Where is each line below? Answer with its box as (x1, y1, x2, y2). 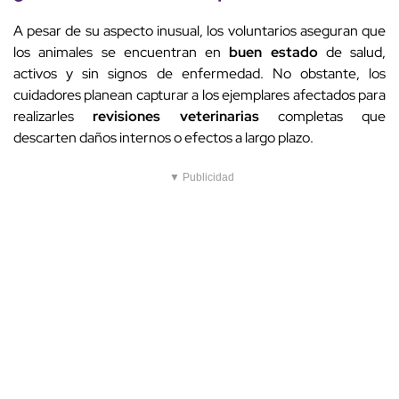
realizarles (13, 107, 94, 126)
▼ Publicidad (169, 171, 234, 184)
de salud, (317, 43, 386, 62)
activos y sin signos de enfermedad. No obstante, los (13, 64, 386, 84)
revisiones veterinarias (93, 107, 259, 126)
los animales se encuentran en (13, 43, 230, 62)
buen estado (229, 43, 318, 62)
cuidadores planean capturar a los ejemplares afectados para (13, 85, 386, 105)
